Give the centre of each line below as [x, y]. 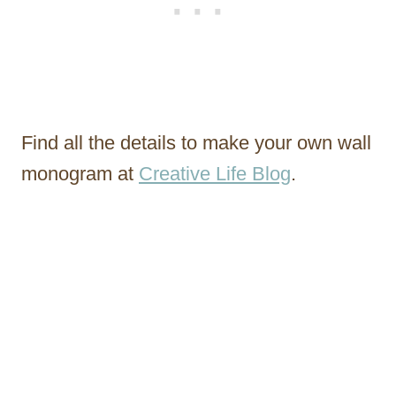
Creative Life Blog [215, 173]
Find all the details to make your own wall [196, 142]
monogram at [80, 173]
